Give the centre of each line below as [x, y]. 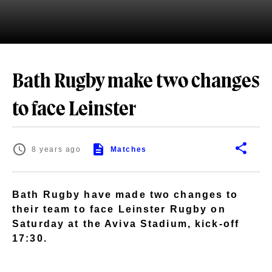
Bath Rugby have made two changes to [125, 194]
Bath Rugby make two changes [136, 82]
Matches [128, 149]
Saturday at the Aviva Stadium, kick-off [126, 223]
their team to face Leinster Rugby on [119, 209]
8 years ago [56, 149]
